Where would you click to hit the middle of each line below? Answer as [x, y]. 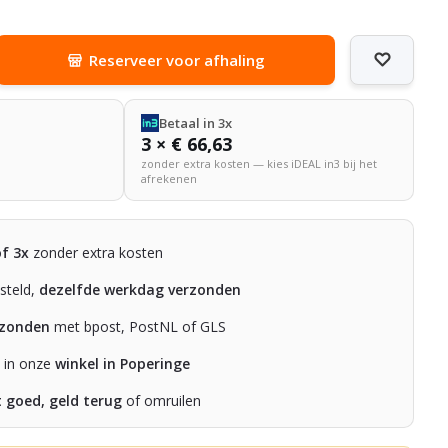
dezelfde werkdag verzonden [140, 289]
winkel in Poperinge [123, 363]
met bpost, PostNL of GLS [138, 326]
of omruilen [162, 400]
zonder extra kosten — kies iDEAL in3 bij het [258, 163]
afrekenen [168, 178]
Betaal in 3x [195, 122]
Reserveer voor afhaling [176, 59]
